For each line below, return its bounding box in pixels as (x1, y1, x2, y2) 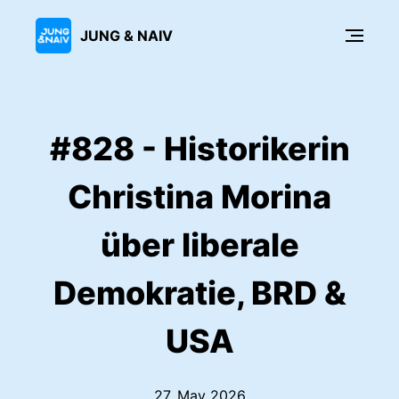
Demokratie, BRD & (53, 273, 346, 313)
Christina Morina (68, 177, 331, 216)
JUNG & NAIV (80, 26, 173, 45)
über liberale (100, 225, 299, 265)
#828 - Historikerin (49, 129, 350, 168)
